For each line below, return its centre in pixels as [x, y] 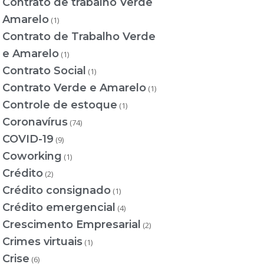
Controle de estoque [60, 105]
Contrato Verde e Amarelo [74, 88]
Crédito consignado [56, 191]
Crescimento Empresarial [71, 225]
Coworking [32, 156]
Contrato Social [44, 71]
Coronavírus [35, 122]
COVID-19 [28, 139]
